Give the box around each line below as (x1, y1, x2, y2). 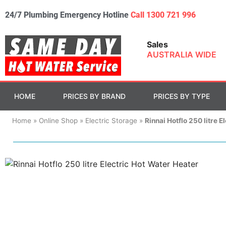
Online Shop (38, 117, 78, 125)
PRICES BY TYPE (153, 92, 210, 100)
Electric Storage (85, 117, 137, 125)
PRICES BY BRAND (63, 92, 126, 100)
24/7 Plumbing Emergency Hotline (5, 10, 131, 20)
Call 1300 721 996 (131, 10, 196, 20)
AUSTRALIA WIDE (147, 49, 217, 60)
